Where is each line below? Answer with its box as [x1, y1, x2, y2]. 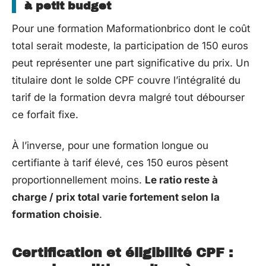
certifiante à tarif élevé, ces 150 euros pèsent [12, 156, 229, 169]
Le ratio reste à [145, 173, 218, 186]
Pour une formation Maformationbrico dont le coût [12, 23, 251, 34]
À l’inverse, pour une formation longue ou [12, 139, 208, 151]
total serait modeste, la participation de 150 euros [12, 40, 248, 52]
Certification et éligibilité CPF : [12, 245, 233, 260]
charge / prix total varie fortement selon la [12, 191, 220, 203]
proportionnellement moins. [12, 173, 145, 186]
